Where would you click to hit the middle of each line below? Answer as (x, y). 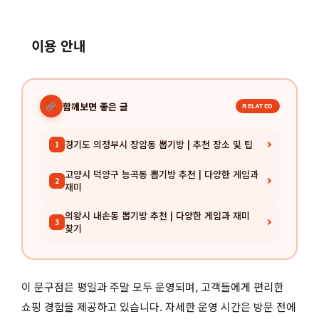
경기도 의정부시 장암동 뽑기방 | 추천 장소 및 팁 (158, 145)
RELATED (258, 106)
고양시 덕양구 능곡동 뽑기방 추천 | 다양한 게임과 (161, 174)
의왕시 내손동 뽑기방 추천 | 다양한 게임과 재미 (157, 216)
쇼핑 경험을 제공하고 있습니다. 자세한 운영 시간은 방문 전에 (159, 306)
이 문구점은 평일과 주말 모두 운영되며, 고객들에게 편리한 (152, 286)
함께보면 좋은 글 (95, 106)
